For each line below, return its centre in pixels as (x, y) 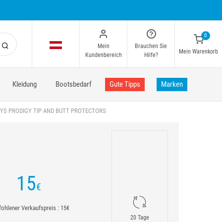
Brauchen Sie (151, 46)
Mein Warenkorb (198, 52)
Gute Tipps (125, 84)
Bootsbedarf (74, 84)
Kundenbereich (103, 55)
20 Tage (140, 218)
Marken (172, 84)
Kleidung (25, 84)
